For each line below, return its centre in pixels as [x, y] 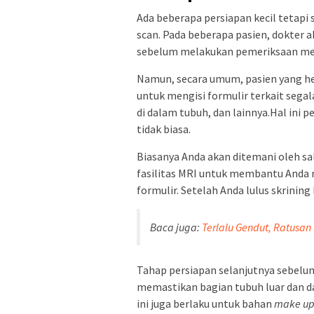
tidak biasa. [164, 129]
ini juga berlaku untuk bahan [205, 303]
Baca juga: [176, 227]
